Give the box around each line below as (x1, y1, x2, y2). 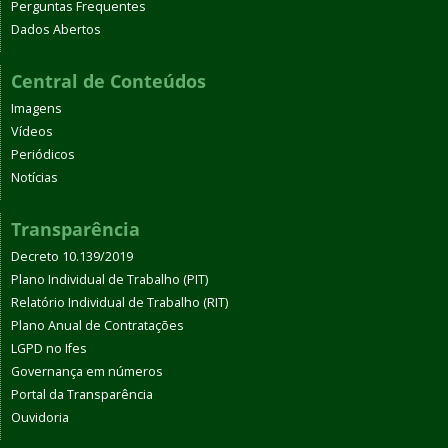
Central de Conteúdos (11, 68, 206, 93)
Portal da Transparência (11, 385, 153, 403)
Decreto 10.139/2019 (11, 247, 133, 265)
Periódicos (11, 145, 75, 163)
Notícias (11, 168, 58, 186)
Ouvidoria (11, 408, 69, 426)
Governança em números (11, 362, 163, 380)
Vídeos (11, 122, 53, 140)
